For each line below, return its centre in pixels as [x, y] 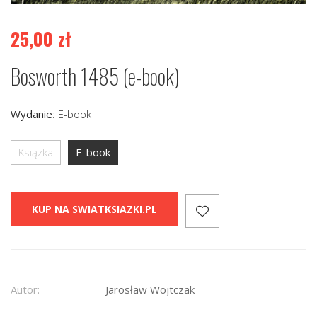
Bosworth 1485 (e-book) [95, 76]
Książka [36, 152]
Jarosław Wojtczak [150, 290]
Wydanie [31, 114]
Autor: [25, 290]
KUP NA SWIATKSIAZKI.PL [94, 209]
